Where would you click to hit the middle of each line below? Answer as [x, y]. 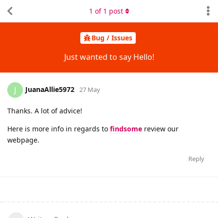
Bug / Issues [112, 38]
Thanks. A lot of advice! [45, 110]
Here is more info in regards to [59, 128]
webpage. [23, 140]
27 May [90, 89]
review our [160, 128]
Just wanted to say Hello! [109, 57]
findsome [126, 128]
